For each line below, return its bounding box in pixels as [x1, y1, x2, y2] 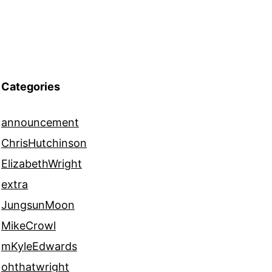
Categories [1, 80, 60, 93]
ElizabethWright [1, 157, 82, 171]
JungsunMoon [1, 199, 75, 212]
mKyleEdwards [1, 240, 77, 253]
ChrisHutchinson [1, 137, 87, 150]
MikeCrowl [1, 219, 56, 233]
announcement [1, 116, 79, 129]
